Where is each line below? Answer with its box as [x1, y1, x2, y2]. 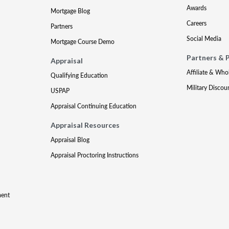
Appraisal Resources [51, 121, 120, 129]
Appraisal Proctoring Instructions [51, 151, 139, 159]
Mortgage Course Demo [51, 37, 115, 46]
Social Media [186, 34, 221, 43]
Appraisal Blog [51, 135, 90, 144]
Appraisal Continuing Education [51, 102, 137, 110]
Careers [186, 19, 207, 28]
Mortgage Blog [51, 7, 90, 15]
